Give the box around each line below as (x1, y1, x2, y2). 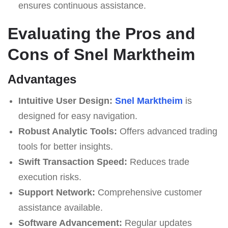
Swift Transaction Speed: (18, 156, 127, 167)
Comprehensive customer (95, 187, 202, 197)
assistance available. (18, 202, 103, 213)
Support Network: (18, 187, 95, 197)
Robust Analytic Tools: (18, 126, 117, 136)
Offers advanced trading (117, 126, 217, 136)
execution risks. (18, 172, 81, 182)
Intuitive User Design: (18, 95, 112, 106)
